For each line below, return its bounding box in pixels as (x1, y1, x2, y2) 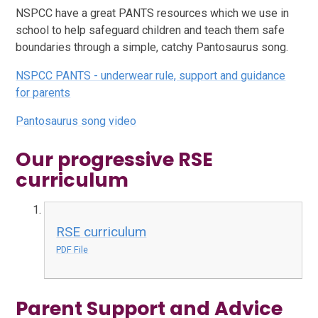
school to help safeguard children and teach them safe (16, 23, 285, 37)
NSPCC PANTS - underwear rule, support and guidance (16, 68, 286, 82)
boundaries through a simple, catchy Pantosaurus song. (16, 40, 289, 54)
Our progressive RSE (16, 146, 214, 172)
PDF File (56, 243, 89, 255)
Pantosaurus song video (16, 114, 137, 128)
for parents (16, 85, 71, 99)
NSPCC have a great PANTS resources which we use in (16, 6, 290, 20)
